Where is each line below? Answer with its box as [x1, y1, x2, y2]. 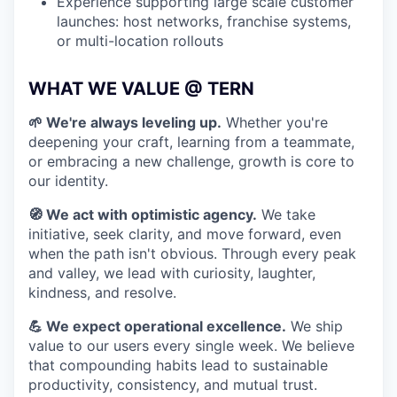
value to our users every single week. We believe [28, 337, 354, 354]
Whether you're [222, 113, 328, 131]
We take [257, 206, 315, 223]
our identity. [28, 172, 108, 190]
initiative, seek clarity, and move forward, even [28, 225, 341, 243]
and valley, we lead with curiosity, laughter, [28, 264, 315, 282]
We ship [286, 317, 343, 335]
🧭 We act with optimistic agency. [28, 206, 257, 223]
